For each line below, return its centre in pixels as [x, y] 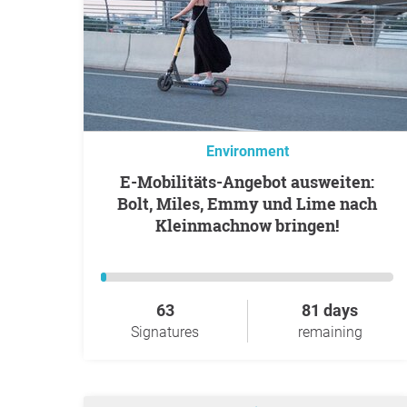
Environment [247, 151]
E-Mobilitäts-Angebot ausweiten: [125, 182]
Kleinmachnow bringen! [247, 225]
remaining [330, 332]
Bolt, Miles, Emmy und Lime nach [247, 203]
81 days [330, 310]
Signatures [165, 332]
